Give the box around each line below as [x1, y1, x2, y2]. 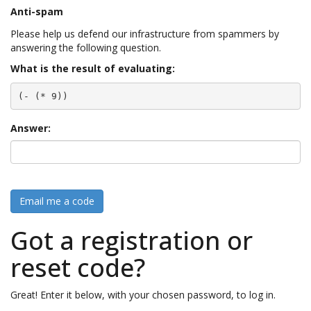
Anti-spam [10, 5, 63, 18]
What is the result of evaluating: [10, 62, 175, 75]
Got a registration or [10, 224, 253, 258]
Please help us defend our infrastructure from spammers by [10, 27, 279, 40]
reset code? [10, 251, 145, 285]
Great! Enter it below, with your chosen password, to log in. [10, 288, 276, 301]
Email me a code [19, 194, 94, 208]
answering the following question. [10, 41, 161, 54]
